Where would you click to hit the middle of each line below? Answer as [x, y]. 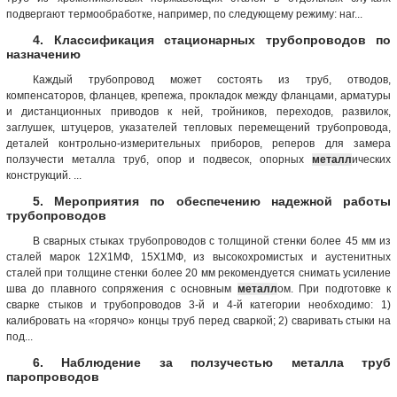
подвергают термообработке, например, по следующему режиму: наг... [184, 14]
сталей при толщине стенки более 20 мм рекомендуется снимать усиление [198, 272]
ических [371, 159]
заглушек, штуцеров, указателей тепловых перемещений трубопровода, [198, 127]
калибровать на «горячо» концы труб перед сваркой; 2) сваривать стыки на [198, 320]
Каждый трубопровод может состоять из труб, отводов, [212, 79]
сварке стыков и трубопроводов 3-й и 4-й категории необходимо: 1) [198, 304]
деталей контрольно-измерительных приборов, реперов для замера [198, 143]
